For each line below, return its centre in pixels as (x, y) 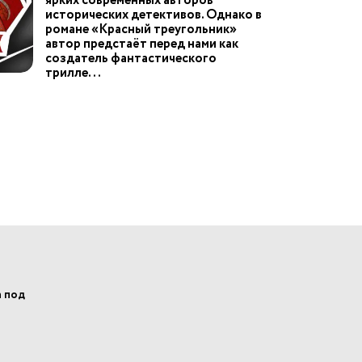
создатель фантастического (131, 59)
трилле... (73, 73)
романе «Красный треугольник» (141, 29)
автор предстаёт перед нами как (142, 44)
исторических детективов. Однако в (154, 15)
